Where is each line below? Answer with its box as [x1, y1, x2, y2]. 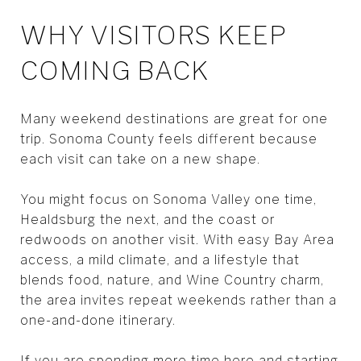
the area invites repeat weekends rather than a [20, 292, 337, 308]
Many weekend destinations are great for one [20, 110, 328, 127]
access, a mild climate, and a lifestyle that [20, 251, 300, 268]
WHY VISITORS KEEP [20, 19, 287, 51]
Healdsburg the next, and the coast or [20, 211, 275, 227]
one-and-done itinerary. [20, 312, 176, 328]
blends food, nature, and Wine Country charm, [20, 272, 324, 288]
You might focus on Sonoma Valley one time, [20, 191, 317, 207]
